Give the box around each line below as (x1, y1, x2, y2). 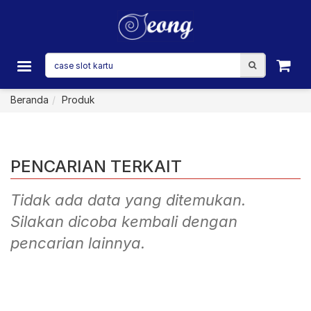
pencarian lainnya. (10, 234, 145, 252)
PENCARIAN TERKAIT (10, 156, 182, 176)
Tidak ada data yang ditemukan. (10, 191, 246, 209)
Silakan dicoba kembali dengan (10, 212, 237, 230)
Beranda (10, 94, 49, 106)
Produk (62, 94, 94, 106)
